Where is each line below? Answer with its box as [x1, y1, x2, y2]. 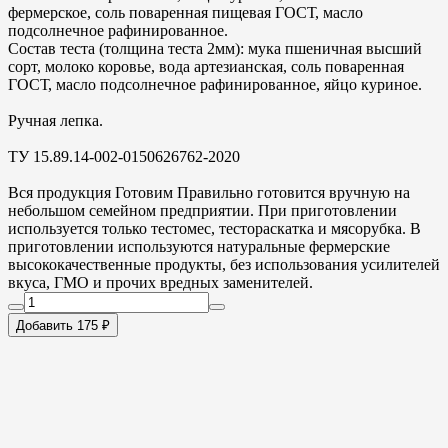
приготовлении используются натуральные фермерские [8, 237, 390, 255]
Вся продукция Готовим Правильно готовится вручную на [8, 183, 410, 201]
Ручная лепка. [8, 111, 103, 129]
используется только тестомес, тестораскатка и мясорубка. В [8, 219, 421, 237]
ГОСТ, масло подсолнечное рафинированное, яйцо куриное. [8, 75, 422, 93]
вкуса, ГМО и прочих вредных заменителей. [8, 273, 313, 291]
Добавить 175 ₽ [16, 317, 110, 333]
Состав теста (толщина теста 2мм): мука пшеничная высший [8, 39, 422, 57]
